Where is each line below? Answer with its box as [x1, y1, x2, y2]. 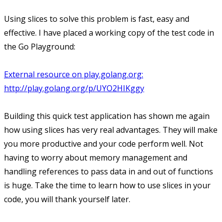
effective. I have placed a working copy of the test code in [4, 27, 214, 39]
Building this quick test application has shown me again [4, 111, 210, 122]
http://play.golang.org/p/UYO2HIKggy [4, 83, 144, 94]
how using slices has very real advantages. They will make [4, 124, 218, 136]
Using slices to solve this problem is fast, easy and [4, 13, 189, 25]
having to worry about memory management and [4, 152, 187, 164]
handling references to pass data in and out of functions [4, 166, 213, 177]
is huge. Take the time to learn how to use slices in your [4, 180, 211, 191]
